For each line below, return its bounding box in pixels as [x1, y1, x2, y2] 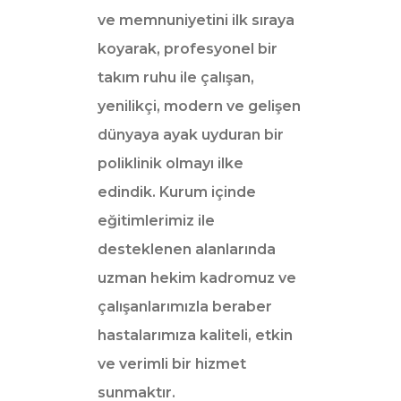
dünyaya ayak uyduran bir [98, 125, 284, 143]
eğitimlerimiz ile [98, 211, 215, 229]
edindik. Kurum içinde [98, 183, 256, 200]
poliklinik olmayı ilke [98, 154, 243, 172]
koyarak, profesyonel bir [98, 39, 277, 57]
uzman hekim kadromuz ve [98, 269, 296, 286]
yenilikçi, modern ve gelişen [98, 97, 301, 115]
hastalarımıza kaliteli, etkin [98, 326, 293, 344]
